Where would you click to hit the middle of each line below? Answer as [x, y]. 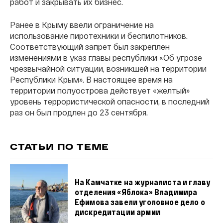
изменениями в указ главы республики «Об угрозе [106, 57]
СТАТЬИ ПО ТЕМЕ [60, 148]
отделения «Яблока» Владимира [136, 192]
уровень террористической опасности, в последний [110, 101]
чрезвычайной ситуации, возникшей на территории [108, 68]
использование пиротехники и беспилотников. [99, 35]
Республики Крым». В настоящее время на [91, 79]
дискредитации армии [117, 212]
